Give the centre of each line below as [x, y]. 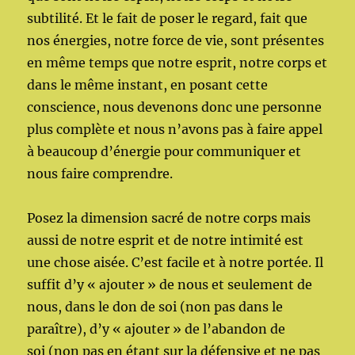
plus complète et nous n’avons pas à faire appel [175, 129]
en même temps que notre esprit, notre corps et [177, 62]
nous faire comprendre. [100, 173]
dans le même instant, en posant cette [148, 84]
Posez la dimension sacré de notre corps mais [169, 218]
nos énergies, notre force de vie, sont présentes [176, 40]
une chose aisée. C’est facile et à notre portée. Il [176, 262]
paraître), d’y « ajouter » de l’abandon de [157, 328]
